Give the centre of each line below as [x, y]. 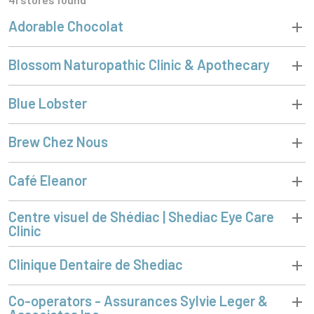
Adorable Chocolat [66, 26]
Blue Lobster [48, 103]
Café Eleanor [48, 180]
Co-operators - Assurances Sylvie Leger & [138, 300]
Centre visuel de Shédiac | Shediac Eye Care [141, 216]
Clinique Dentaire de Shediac [96, 264]
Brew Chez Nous [58, 141]
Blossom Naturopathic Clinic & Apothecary [139, 64]
